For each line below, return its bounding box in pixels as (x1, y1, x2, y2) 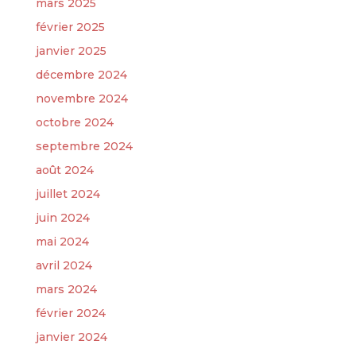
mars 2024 (35, 282, 97, 296)
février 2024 (35, 306, 106, 320)
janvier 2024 (35, 330, 107, 344)
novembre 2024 (35, 91, 128, 106)
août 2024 (35, 163, 94, 177)
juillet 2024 (35, 187, 100, 201)
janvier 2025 (35, 44, 106, 58)
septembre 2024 (35, 139, 133, 153)
